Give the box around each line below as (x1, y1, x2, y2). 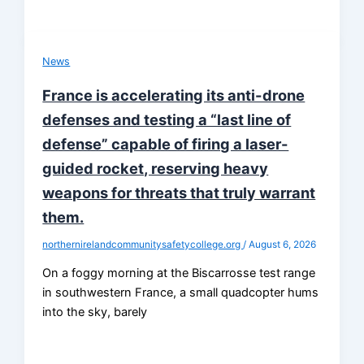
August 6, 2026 (249, 238, 317, 250)
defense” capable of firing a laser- (42, 134, 289, 153)
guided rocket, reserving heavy (42, 158, 269, 177)
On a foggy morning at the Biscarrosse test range (42, 266, 316, 281)
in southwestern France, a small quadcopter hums (42, 285, 319, 301)
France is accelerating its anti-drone (42, 85, 305, 104)
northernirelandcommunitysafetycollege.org (42, 238, 244, 250)
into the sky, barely (42, 305, 148, 320)
